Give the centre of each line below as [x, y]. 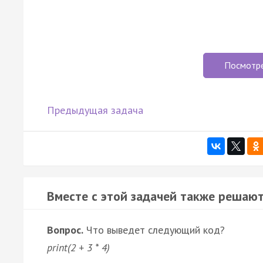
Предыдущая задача [95, 110]
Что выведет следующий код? [154, 230]
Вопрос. [65, 230]
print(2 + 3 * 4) [78, 247]
